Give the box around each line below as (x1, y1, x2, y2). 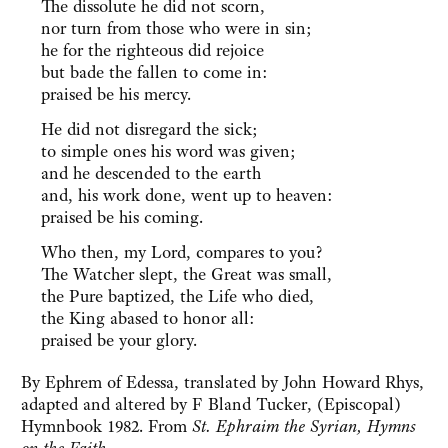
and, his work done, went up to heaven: (41, 184, 333, 207)
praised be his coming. (41, 206, 203, 229)
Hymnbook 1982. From (21, 415, 192, 438)
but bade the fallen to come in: (41, 61, 268, 84)
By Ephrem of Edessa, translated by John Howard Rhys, (21, 371, 424, 394)
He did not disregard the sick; (41, 118, 258, 141)
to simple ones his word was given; (41, 140, 296, 163)
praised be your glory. (41, 329, 197, 352)
